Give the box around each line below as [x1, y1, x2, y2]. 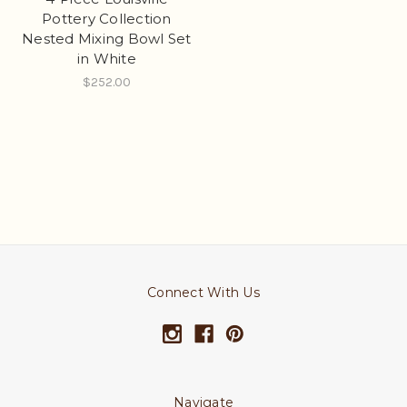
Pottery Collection [42, 10, 172, 28]
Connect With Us [147, 284, 260, 302]
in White [76, 50, 136, 68]
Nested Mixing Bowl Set [22, 30, 192, 48]
